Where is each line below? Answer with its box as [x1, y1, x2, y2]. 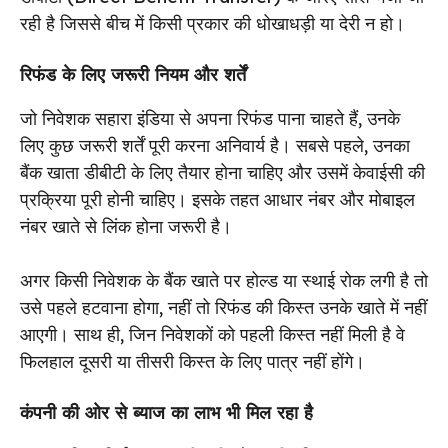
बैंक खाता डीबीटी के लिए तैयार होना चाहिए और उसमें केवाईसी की [20, 160, 425, 184]
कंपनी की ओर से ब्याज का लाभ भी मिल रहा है [20, 400, 313, 424]
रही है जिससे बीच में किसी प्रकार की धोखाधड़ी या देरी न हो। [20, 11, 405, 35]
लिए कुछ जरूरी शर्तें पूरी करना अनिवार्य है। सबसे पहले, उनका [20, 133, 410, 157]
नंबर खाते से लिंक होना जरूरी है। [20, 214, 232, 238]
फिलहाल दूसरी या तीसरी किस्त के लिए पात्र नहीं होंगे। [20, 349, 365, 373]
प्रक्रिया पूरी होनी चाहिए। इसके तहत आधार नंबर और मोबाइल [20, 187, 415, 211]
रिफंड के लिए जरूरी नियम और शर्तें [20, 62, 246, 86]
